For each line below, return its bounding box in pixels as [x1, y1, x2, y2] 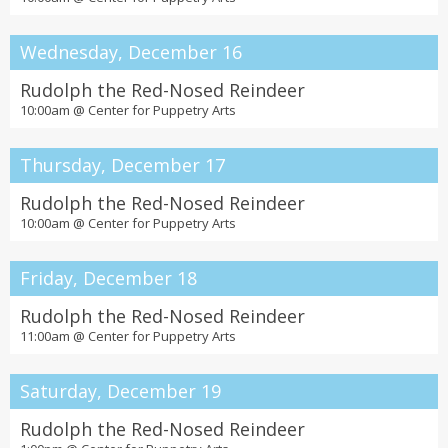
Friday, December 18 [20, 266, 197, 290]
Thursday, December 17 [20, 153, 225, 177]
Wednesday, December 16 [20, 40, 242, 64]
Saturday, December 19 [20, 379, 221, 403]
